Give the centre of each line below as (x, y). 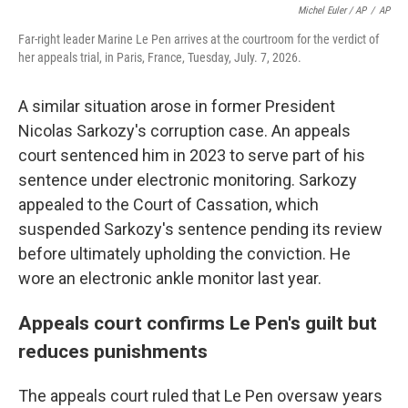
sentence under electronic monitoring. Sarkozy (188, 180)
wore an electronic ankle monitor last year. (170, 278)
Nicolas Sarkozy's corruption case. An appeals (184, 131)
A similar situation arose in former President (177, 106)
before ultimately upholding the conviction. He (184, 254)
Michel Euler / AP (332, 10)
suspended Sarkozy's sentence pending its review (200, 229)
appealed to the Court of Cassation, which (168, 204)
